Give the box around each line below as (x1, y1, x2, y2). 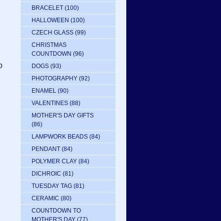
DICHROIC (32, 170, 61, 177)
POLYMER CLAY (32, 158, 77, 165)
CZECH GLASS (32, 29, 74, 36)
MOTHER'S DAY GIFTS (32, 112, 94, 119)
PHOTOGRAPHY (32, 75, 77, 82)
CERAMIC (32, 195, 59, 202)
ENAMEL (32, 87, 56, 94)
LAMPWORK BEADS (32, 133, 88, 140)
